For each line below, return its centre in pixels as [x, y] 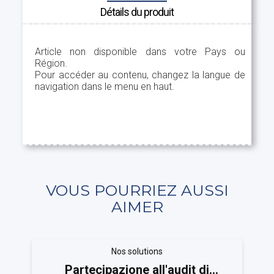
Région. [51, 63]
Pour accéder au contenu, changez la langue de [140, 75]
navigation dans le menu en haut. [105, 87]
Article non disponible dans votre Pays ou [140, 52]
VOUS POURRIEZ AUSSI [137, 190]
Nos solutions [137, 251]
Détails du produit [137, 12]
